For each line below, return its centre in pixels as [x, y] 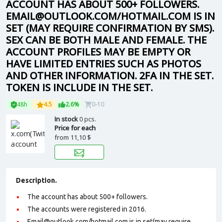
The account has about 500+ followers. [87, 197]
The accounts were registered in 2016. [87, 209]
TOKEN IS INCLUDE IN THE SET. [79, 87]
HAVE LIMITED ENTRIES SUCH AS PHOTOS [104, 64]
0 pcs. [88, 119]
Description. [36, 180]
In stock [67, 119]
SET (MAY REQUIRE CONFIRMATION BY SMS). [110, 28]
